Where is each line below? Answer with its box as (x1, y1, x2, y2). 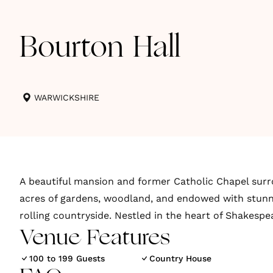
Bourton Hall (19, 35, 180, 64)
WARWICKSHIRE (34, 93, 99, 102)
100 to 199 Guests (29, 253, 105, 263)
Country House (149, 253, 212, 263)
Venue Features (19, 228, 170, 250)
